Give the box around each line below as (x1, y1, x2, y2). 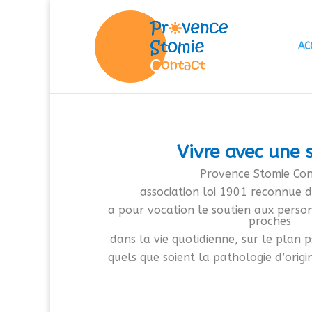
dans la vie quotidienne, (110, 233, 242, 246)
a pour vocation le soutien (107, 203, 254, 217)
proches (248, 214, 291, 228)
